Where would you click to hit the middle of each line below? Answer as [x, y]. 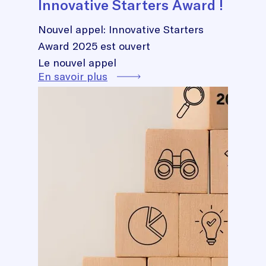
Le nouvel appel [79, 62]
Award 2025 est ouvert [94, 46]
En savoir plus [73, 76]
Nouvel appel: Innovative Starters [121, 29]
